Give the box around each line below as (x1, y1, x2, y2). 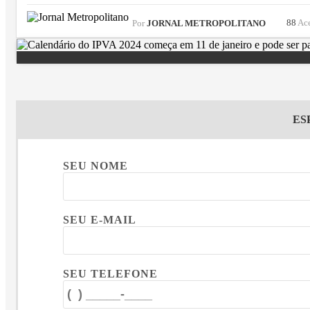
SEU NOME (62, 160, 128, 172)
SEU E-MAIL (62, 214, 136, 226)
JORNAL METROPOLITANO (145, 19, 266, 29)
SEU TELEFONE (62, 268, 158, 280)
